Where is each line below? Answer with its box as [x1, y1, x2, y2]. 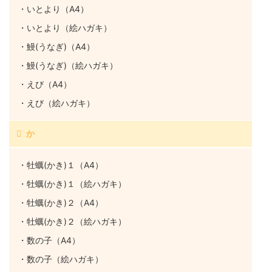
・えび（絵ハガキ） [18, 97, 95, 108]
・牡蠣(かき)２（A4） [18, 197, 103, 208]
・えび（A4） [18, 78, 72, 89]
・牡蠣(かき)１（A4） [18, 159, 103, 170]
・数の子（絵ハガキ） [18, 253, 103, 264]
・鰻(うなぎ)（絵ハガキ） [18, 59, 118, 70]
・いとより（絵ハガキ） [18, 22, 112, 33]
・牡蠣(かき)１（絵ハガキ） [18, 178, 126, 189]
